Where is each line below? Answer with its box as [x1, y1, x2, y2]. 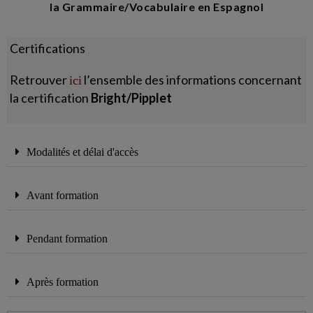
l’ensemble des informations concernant [84, 72, 303, 88]
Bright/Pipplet [91, 90, 173, 106]
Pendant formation [27, 233, 108, 245]
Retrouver [10, 72, 68, 88]
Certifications [10, 41, 86, 57]
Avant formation [27, 189, 99, 202]
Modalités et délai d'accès [27, 146, 138, 159]
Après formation [27, 276, 99, 289]
